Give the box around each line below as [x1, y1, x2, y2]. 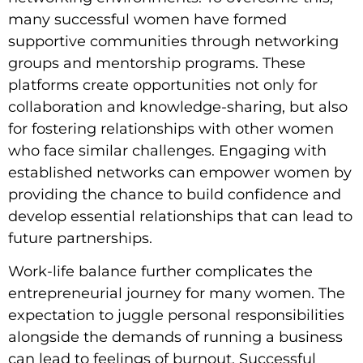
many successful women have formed [8, 10, 287, 28]
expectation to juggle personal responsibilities [8, 306, 344, 325]
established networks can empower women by [8, 163, 352, 181]
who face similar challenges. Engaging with [8, 141, 327, 160]
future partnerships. [8, 228, 152, 247]
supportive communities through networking [8, 32, 339, 50]
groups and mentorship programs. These [8, 53, 305, 72]
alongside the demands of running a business [8, 328, 343, 347]
